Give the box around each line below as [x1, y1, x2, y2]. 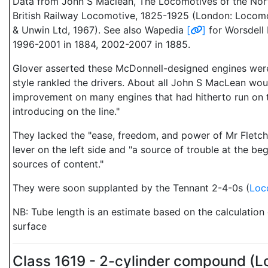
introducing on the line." [13, 105, 120, 117]
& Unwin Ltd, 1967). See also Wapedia [13, 24, 187, 36]
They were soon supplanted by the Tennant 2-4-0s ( [13, 182, 249, 194]
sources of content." [13, 158, 103, 170]
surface [13, 220, 47, 232]
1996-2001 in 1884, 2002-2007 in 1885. [13, 38, 190, 50]
